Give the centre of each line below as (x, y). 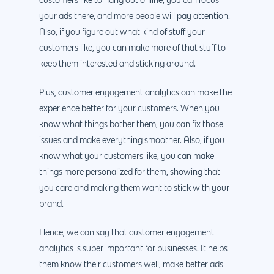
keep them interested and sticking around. (117, 64)
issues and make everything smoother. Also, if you (132, 140)
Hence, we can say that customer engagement (127, 233)
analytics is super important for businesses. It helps (133, 249)
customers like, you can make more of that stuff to (132, 48)
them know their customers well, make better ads (131, 265)
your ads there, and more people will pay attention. (135, 16)
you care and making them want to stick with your (134, 188)
